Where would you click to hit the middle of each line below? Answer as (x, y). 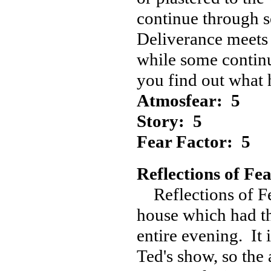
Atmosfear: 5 (188, 100)
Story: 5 (169, 121)
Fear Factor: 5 (194, 142)
